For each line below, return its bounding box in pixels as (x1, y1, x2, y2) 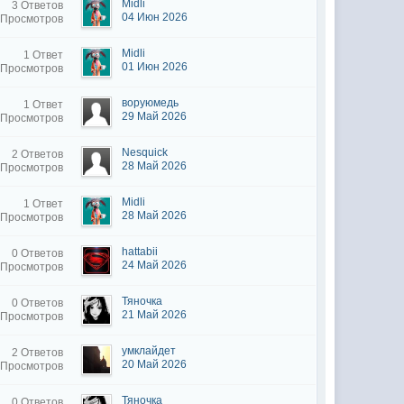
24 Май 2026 (122, 259, 188, 271)
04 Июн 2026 (122, 11, 188, 23)
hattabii (122, 245, 159, 258)
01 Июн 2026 (122, 60, 188, 73)
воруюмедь (122, 96, 179, 109)
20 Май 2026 (122, 358, 188, 371)
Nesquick (122, 146, 169, 159)
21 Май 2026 (122, 308, 188, 321)
